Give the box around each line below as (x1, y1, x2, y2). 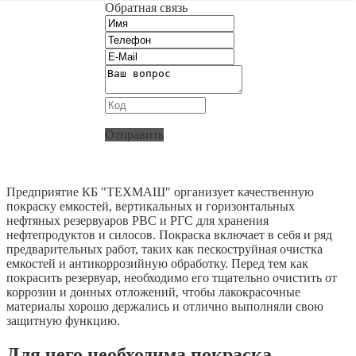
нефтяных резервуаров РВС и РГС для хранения (6, 213, 269, 227)
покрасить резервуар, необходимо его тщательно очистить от (6, 270, 337, 284)
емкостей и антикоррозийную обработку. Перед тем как (6, 256, 308, 270)
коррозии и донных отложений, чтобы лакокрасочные (6, 284, 300, 299)
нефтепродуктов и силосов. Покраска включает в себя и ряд (6, 227, 332, 242)
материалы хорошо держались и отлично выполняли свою (6, 299, 323, 313)
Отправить (104, 127, 164, 141)
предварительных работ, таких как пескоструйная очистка (6, 242, 323, 256)
